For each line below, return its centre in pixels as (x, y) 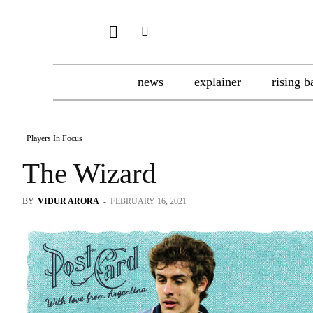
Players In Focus (54, 138)
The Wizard (89, 173)
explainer (218, 82)
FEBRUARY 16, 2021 (148, 201)
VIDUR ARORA (68, 201)
